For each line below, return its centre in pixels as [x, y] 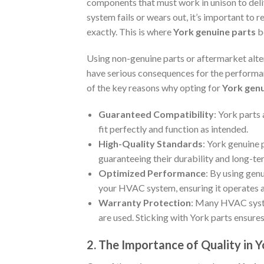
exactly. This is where [130, 32]
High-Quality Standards [151, 144]
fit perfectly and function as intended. [173, 129]
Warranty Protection [145, 203]
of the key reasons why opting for [154, 88]
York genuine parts [214, 32]
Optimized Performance [152, 173]
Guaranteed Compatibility [156, 114]
